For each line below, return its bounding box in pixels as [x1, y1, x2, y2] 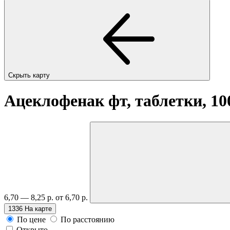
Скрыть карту [8, 71, 52, 79]
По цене [17, 215, 46, 224]
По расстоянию [61, 215, 114, 224]
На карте [25, 204, 52, 213]
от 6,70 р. [55, 193, 90, 202]
